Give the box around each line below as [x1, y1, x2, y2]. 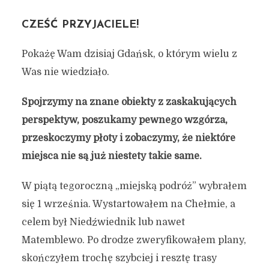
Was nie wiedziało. [21, 67, 109, 77]
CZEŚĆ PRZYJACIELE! [21, 19, 139, 31]
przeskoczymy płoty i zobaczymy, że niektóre [21, 133, 235, 144]
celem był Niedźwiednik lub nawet [21, 217, 185, 228]
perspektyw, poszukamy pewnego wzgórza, [21, 115, 228, 125]
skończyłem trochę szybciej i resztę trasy [21, 253, 217, 264]
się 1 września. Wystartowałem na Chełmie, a [21, 199, 235, 210]
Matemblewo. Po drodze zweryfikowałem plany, [21, 235, 246, 246]
